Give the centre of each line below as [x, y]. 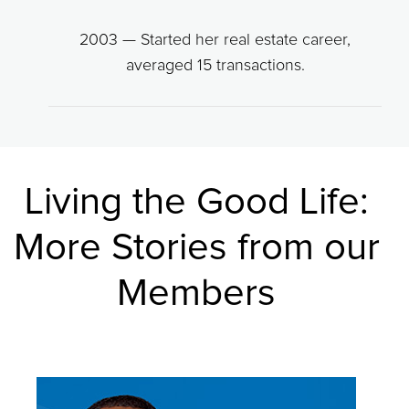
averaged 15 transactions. [215, 65]
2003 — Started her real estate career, [215, 40]
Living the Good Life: [197, 202]
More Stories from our [196, 248]
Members [197, 294]
